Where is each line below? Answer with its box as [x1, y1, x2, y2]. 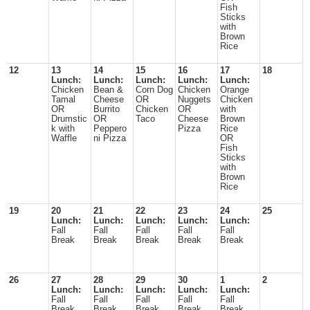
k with [51, 124, 75, 134]
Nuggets [178, 95, 211, 104]
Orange [220, 85, 249, 95]
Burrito [93, 104, 120, 114]
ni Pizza [93, 134, 126, 143]
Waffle [51, 134, 77, 143]
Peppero [93, 124, 127, 134]
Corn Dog [136, 85, 173, 95]
